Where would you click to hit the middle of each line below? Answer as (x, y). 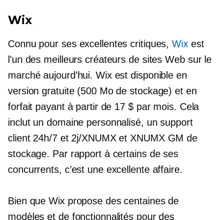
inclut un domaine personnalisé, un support (100, 122)
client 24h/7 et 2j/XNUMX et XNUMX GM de (103, 138)
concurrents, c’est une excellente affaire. (95, 169)
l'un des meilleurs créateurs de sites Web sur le (110, 59)
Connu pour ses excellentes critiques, (90, 44)
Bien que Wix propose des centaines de (94, 201)
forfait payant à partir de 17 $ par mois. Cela (104, 107)
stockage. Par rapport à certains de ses (93, 154)
